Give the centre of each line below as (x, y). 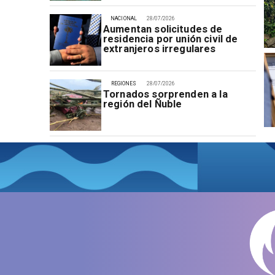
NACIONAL (124, 18)
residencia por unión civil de (170, 39)
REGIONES (124, 83)
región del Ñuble (142, 104)
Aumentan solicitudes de (163, 29)
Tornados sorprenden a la (165, 94)
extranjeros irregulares (159, 49)
